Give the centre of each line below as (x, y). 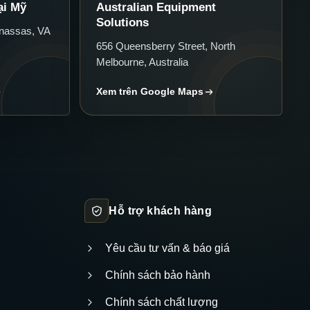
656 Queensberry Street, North (165, 46)
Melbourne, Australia (142, 62)
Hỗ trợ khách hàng (161, 210)
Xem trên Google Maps (149, 92)
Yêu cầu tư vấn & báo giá (168, 248)
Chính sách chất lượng (162, 302)
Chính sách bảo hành (158, 275)
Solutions (122, 23)
